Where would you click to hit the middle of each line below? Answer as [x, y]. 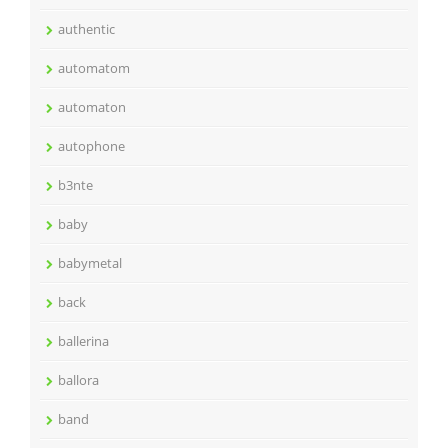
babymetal [90, 263]
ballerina [83, 341]
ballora [78, 380]
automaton [92, 107]
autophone [91, 146]
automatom [94, 68]
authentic [86, 29]
